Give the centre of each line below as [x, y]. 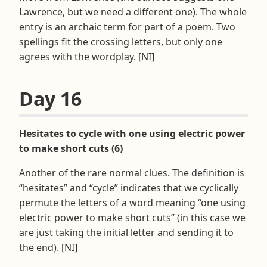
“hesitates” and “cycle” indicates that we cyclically [129, 187]
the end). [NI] [48, 247]
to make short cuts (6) [71, 148]
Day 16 [50, 98]
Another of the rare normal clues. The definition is [132, 173]
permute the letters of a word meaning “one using [132, 202]
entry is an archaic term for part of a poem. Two [127, 27]
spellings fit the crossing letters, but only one [121, 41]
